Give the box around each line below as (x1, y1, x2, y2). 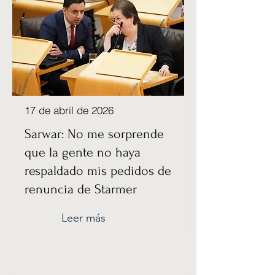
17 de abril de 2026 (25, 104, 114, 117)
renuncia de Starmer (25, 182, 137, 196)
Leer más (61, 211, 106, 225)
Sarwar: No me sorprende (25, 126, 164, 141)
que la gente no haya (25, 145, 141, 160)
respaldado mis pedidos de (25, 163, 171, 178)
